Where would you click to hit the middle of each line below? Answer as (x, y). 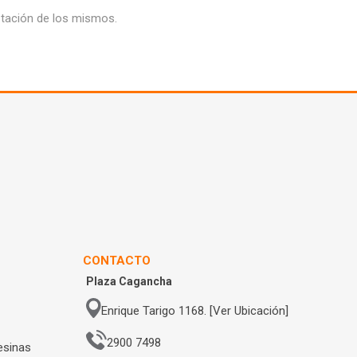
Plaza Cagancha (129, 281)
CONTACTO (117, 261)
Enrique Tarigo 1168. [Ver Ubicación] (194, 310)
